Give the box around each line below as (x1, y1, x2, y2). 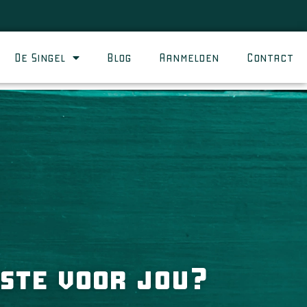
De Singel (14, 51, 66, 63)
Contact (247, 51, 293, 63)
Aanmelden (159, 51, 219, 63)
